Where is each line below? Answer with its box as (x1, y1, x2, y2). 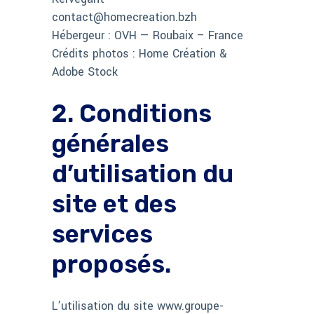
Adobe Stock (52, 64, 118, 81)
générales (52, 129, 169, 159)
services (52, 219, 153, 250)
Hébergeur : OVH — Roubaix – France (52, 27, 243, 44)
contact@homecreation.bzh (52, 9, 197, 26)
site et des (52, 189, 177, 219)
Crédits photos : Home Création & (52, 46, 227, 62)
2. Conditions (52, 99, 212, 129)
